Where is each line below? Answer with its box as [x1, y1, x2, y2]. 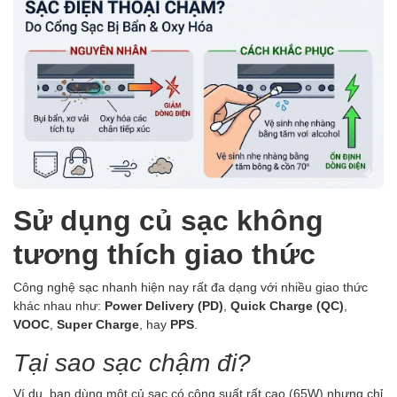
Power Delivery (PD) [105, 298, 223, 314]
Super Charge [57, 316, 139, 332]
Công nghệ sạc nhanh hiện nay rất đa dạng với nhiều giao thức [13, 279, 368, 295]
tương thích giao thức [13, 236, 315, 271]
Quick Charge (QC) [230, 298, 344, 314]
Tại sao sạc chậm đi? [13, 346, 251, 378]
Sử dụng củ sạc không [13, 202, 323, 237]
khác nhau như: [13, 298, 105, 314]
